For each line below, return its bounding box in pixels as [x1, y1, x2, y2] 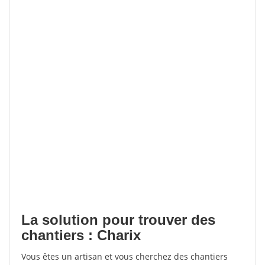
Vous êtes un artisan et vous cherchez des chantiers [21, 251, 228, 262]
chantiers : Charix [21, 227, 141, 243]
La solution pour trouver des [21, 212, 215, 228]
